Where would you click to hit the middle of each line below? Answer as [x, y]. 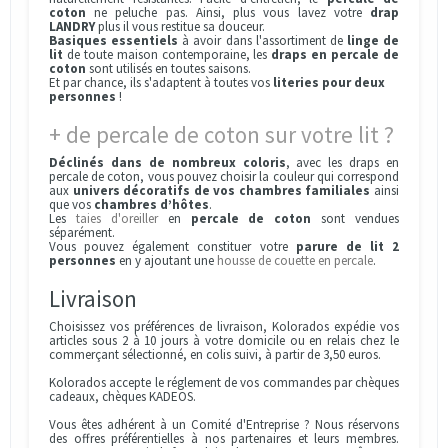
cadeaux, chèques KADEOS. [122, 396]
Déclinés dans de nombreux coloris [167, 162]
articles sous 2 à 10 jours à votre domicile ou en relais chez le [224, 340]
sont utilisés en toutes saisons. [168, 68]
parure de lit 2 [347, 246]
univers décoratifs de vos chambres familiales [221, 190]
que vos [71, 204]
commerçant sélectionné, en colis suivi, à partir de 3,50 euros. [215, 354]
